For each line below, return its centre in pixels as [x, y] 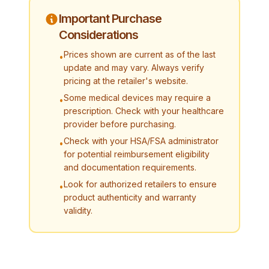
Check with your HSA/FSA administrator [141, 141]
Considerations [98, 35]
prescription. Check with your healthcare [144, 111]
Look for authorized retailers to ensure [140, 184]
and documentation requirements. [130, 167]
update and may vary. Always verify [134, 68]
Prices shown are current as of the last [140, 54]
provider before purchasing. [120, 124]
